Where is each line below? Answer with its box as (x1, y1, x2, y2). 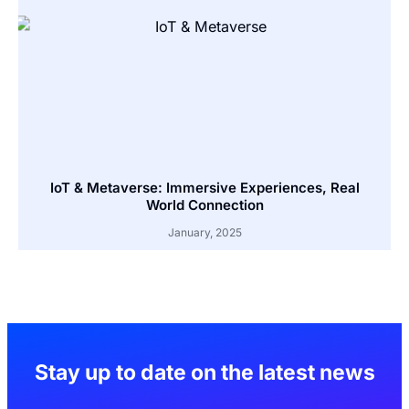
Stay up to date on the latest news (34, 359, 375, 385)
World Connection (145, 195, 264, 214)
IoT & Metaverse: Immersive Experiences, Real (49, 178, 360, 196)
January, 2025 (167, 225, 242, 239)
